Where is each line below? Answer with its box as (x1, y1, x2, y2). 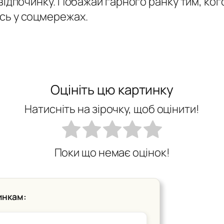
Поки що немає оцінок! (54, 144, 170, 160)
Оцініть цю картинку (50, 80, 174, 98)
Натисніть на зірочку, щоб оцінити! (24, 101, 199, 117)
